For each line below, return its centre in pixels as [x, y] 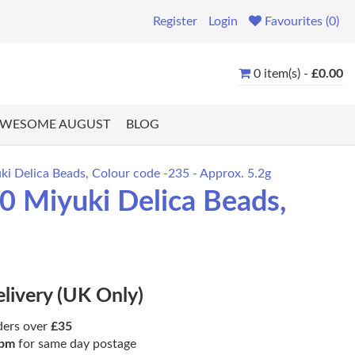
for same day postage [76, 344]
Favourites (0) [302, 21]
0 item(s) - [282, 73]
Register [175, 21]
